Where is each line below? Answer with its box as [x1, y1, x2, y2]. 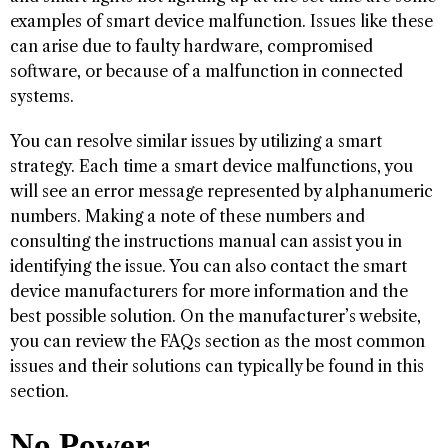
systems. [10, 85, 74, 106]
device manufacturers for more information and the [10, 280, 408, 301]
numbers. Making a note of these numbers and [10, 205, 365, 226]
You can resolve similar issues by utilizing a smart [10, 130, 382, 151]
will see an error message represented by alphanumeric [10, 180, 433, 201]
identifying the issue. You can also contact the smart [10, 255, 407, 276]
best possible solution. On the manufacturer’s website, [10, 305, 421, 326]
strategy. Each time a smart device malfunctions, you [10, 155, 413, 176]
